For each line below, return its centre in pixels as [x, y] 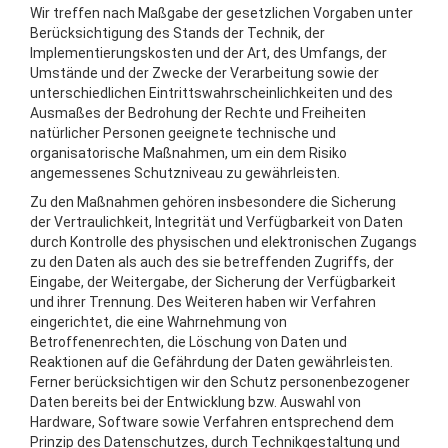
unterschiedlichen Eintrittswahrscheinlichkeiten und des [211, 93]
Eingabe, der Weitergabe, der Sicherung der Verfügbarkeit [213, 282]
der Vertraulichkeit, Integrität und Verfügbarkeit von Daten [216, 222]
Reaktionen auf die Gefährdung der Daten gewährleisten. [211, 362]
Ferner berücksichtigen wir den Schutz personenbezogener [220, 382]
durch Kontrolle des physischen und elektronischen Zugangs [223, 242]
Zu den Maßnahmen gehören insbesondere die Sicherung [213, 202]
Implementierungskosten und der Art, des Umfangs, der [208, 53]
